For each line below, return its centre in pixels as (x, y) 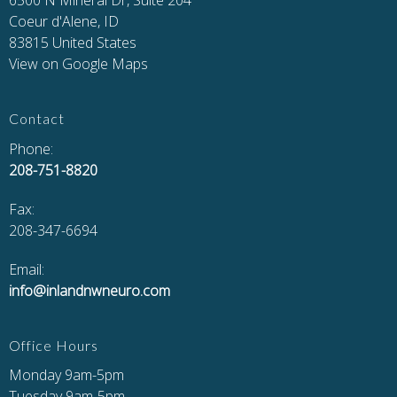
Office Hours (54, 345)
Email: (27, 269)
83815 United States (73, 43)
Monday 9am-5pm (66, 375)
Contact (37, 119)
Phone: (31, 148)
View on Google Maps (78, 64)
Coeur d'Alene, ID (64, 22)
